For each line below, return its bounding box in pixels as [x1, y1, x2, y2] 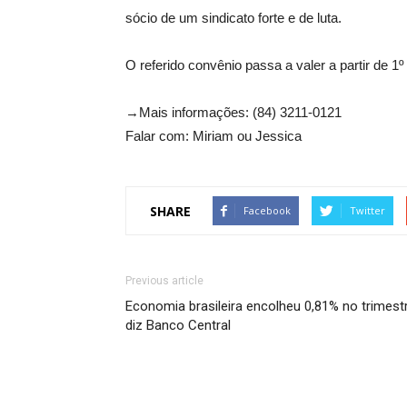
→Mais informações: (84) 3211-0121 [125, 104, 342, 121]
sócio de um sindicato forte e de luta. [125, 10, 342, 26]
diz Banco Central [125, 317, 231, 334]
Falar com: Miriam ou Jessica [125, 128, 302, 144]
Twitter [350, 203, 385, 218]
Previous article [125, 274, 203, 288]
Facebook [243, 203, 291, 218]
